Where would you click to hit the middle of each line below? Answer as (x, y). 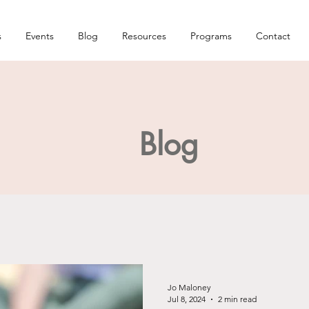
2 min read (237, 299)
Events (39, 36)
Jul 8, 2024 (187, 299)
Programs (211, 36)
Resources (144, 36)
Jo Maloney (189, 287)
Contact (273, 36)
